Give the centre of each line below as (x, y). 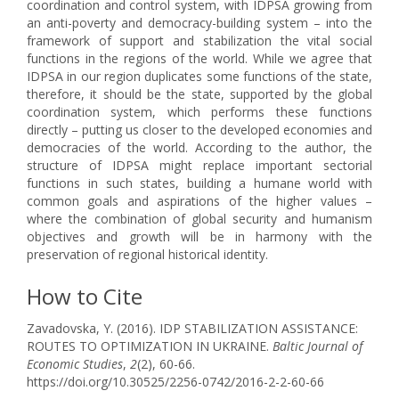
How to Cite (85, 296)
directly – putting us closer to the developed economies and (199, 130)
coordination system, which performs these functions (199, 112)
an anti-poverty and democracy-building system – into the (199, 23)
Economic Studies (75, 364)
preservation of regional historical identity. (147, 254)
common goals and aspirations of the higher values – (199, 201)
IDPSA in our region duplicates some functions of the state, (199, 76)
